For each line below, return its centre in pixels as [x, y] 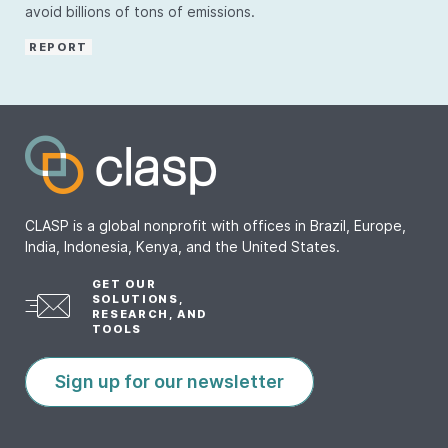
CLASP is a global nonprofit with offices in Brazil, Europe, [215, 225]
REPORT [58, 47]
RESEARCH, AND [149, 314]
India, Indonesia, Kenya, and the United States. [182, 246]
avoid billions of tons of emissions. [140, 11]
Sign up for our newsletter [169, 381]
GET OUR [124, 284]
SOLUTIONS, [137, 299]
